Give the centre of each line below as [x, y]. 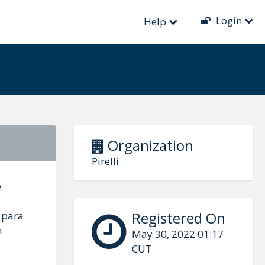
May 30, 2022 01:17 [177, 234]
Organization [148, 145]
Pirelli [105, 161]
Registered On [178, 218]
